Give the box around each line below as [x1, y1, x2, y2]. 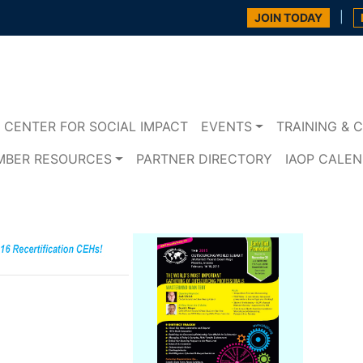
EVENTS [201, 118, 253, 135]
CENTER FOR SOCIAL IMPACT [4, 118, 189, 135]
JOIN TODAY [254, 11, 322, 24]
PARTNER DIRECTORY [135, 151, 272, 168]
